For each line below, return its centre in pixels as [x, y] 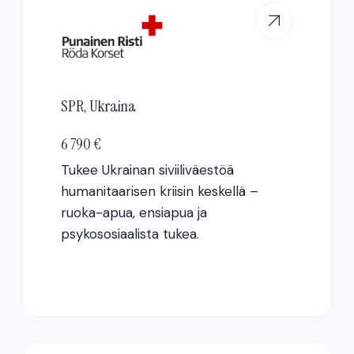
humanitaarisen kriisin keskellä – [159, 191]
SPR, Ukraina [98, 105]
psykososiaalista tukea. [130, 233]
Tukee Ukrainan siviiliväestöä [147, 169]
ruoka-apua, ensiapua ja [134, 212]
